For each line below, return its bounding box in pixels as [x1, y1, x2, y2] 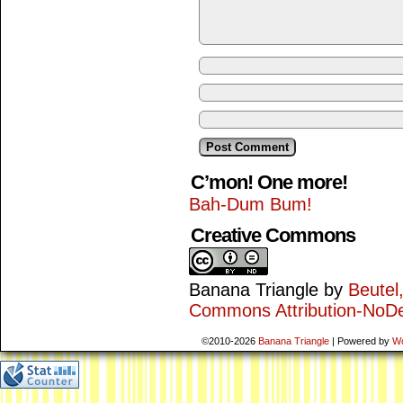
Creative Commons [191, 224, 355, 246]
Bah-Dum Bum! [189, 194, 312, 214]
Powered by [335, 336, 392, 346]
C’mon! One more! [191, 171, 347, 193]
